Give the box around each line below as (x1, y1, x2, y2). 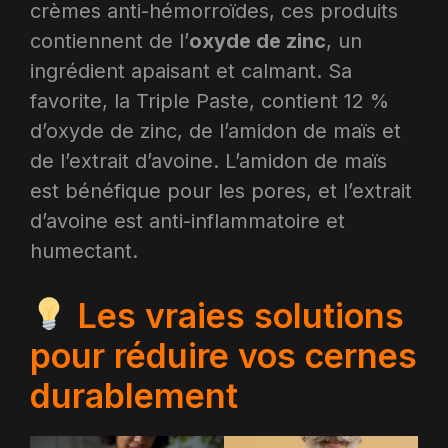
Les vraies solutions (68, 294, 404, 336)
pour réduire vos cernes (30, 334, 417, 376)
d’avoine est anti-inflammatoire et (30, 208, 345, 233)
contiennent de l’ (30, 28, 189, 53)
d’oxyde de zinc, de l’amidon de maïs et (30, 118, 401, 143)
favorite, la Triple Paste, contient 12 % (30, 88, 389, 113)
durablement (30, 374, 238, 416)
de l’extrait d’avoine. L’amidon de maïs (30, 148, 387, 173)
